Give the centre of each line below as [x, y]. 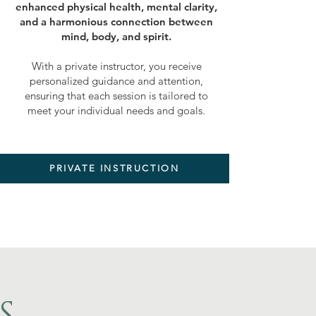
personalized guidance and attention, [117, 80]
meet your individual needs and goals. [117, 110]
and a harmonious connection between [117, 21]
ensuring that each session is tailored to [117, 95]
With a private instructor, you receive [116, 66]
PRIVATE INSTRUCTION [115, 169]
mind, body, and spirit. [117, 36]
